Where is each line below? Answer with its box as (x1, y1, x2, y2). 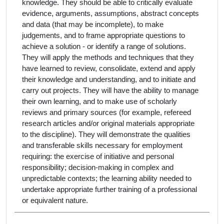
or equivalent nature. (22, 196, 88, 205)
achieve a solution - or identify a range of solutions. (22, 42, 186, 51)
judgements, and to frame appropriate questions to (22, 31, 185, 40)
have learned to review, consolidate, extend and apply (22, 64, 195, 73)
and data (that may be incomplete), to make (22, 20, 163, 29)
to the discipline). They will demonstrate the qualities (22, 130, 190, 139)
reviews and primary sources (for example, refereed (22, 108, 191, 117)
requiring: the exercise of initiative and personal (22, 152, 174, 161)
